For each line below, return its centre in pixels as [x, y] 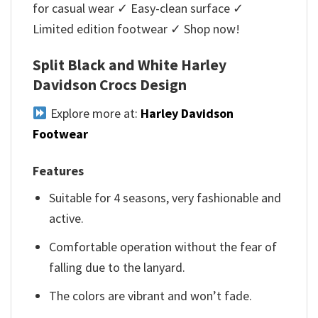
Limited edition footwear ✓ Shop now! [136, 28]
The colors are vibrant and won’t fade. [151, 296]
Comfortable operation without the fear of [163, 247]
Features [58, 171]
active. [67, 219]
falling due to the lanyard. [117, 268]
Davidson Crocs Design [110, 85]
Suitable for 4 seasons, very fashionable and [165, 198]
